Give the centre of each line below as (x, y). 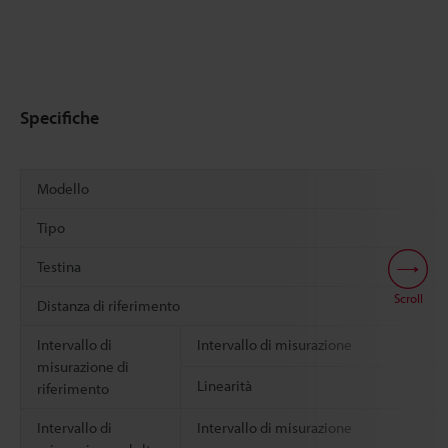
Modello (63, 188)
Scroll (408, 297)
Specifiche (59, 117)
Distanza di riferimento (108, 305)
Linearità (224, 385)
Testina (59, 266)
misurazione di (83, 366)
